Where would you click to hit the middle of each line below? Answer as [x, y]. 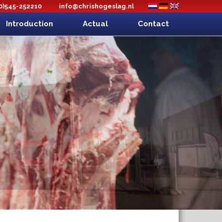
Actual [95, 24]
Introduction [29, 24]
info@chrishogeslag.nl [96, 6]
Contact [153, 24]
